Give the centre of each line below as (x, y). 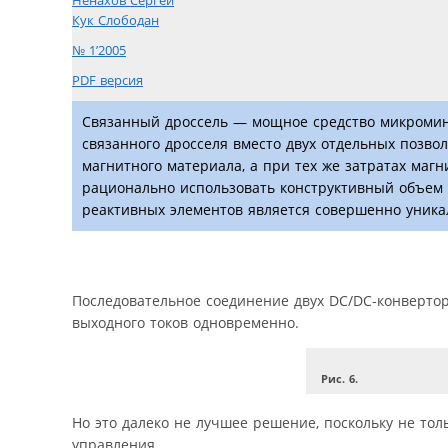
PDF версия (107, 81)
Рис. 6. (339, 379)
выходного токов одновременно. (185, 322)
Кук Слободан (115, 21)
